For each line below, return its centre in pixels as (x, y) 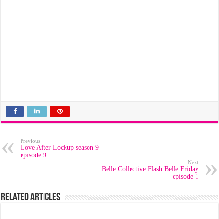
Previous (31, 141)
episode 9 (34, 155)
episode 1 (185, 177)
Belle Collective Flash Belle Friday (150, 169)
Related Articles (31, 198)
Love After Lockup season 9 (60, 147)
